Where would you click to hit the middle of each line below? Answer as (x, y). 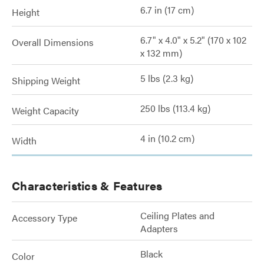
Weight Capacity (45, 110)
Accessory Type (44, 218)
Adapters (159, 228)
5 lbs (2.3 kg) (167, 78)
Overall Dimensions (53, 42)
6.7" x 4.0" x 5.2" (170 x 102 (193, 40)
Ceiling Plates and (177, 215)
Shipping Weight (46, 80)
